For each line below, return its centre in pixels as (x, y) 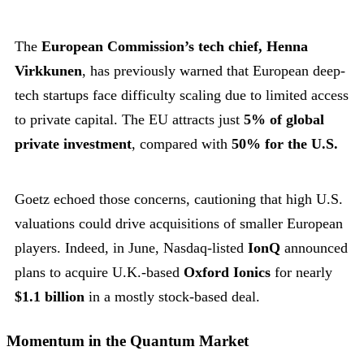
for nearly (301, 273)
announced (314, 248)
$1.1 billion (50, 297)
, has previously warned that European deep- (214, 71)
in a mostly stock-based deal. (172, 297)
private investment (73, 144)
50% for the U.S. (285, 144)
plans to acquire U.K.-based (99, 273)
